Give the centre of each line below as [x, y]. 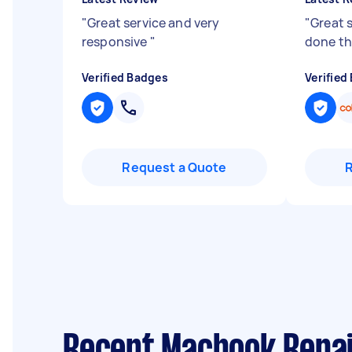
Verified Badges [125, 77]
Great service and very [154, 23]
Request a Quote [174, 167]
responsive [116, 42]
